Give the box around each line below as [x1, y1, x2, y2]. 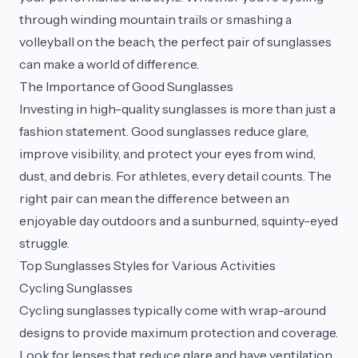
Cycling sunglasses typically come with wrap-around [19, 301, 326, 318]
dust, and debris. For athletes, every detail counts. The [19, 167, 332, 184]
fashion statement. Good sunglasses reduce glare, [19, 122, 308, 139]
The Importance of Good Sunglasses [19, 78, 233, 94]
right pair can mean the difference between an [19, 189, 289, 206]
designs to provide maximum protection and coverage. [19, 324, 338, 340]
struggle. [19, 234, 70, 251]
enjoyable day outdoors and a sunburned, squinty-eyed [19, 212, 338, 229]
